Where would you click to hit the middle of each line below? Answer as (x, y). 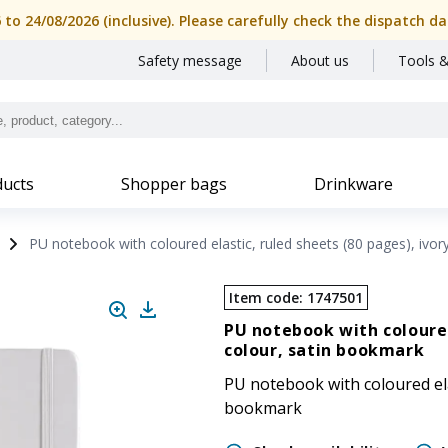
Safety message (190, 60)
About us (320, 60)
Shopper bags (174, 184)
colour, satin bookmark (324, 350)
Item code (264, 297)
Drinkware (353, 184)
